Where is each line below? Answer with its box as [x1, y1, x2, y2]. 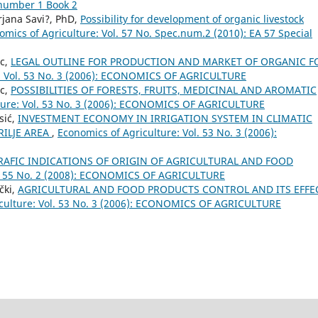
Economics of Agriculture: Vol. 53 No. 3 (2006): [57, 125, 277, 139]
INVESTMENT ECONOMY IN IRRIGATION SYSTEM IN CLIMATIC [18, 111, 312, 125]
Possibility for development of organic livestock [80, 11, 304, 26]
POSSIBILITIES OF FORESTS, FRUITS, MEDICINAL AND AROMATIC [11, 82, 317, 97]
